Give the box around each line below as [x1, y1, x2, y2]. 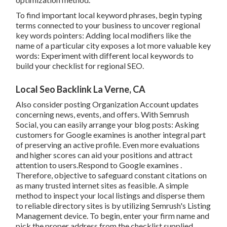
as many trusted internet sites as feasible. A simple [16, 180, 189, 191]
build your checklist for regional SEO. [16, 61, 144, 71]
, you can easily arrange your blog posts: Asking [36, 120, 200, 130]
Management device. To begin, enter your [16, 211, 161, 221]
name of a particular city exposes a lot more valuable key [16, 41, 211, 51]
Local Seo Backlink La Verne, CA [16, 84, 146, 95]
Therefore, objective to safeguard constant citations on [16, 170, 207, 180]
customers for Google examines [16, 130, 126, 140]
